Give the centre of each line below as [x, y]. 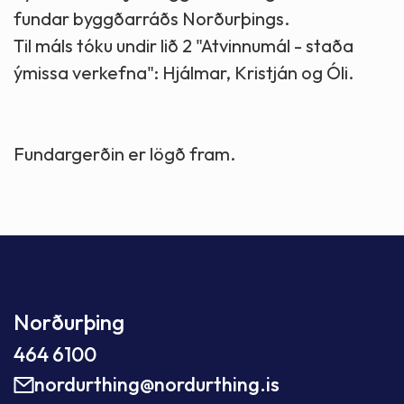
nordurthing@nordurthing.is [157, 385]
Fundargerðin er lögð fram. [124, 154]
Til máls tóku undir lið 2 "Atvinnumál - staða [184, 46]
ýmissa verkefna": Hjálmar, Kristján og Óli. [184, 73]
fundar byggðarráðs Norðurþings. [151, 19]
